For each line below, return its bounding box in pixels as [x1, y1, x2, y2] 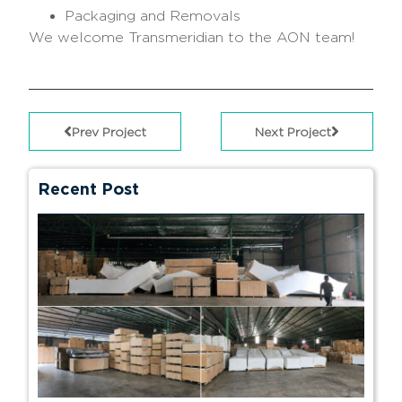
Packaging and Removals [65, 8, 241, 24]
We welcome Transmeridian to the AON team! [29, 30, 355, 46]
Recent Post [38, 179, 140, 197]
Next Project [254, 124, 331, 138]
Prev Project [72, 124, 147, 138]
